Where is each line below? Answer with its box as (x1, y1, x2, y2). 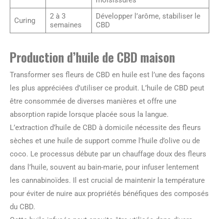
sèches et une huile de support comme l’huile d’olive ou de (10, 136, 200, 145)
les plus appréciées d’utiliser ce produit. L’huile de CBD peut (10, 83, 204, 92)
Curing (14, 16, 35, 25)
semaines (49, 20, 82, 29)
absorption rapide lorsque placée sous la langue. (10, 109, 169, 119)
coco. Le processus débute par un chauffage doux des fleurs (10, 149, 206, 158)
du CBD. (10, 202, 35, 211)
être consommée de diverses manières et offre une (10, 96, 176, 106)
